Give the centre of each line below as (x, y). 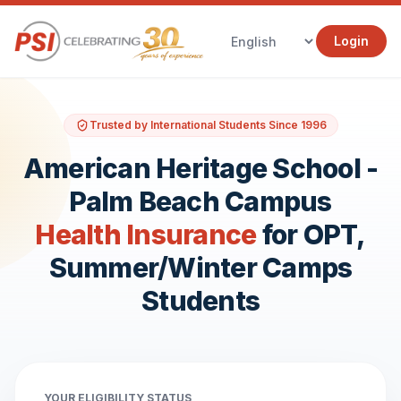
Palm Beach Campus (200, 201)
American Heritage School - (200, 168)
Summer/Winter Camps (200, 268)
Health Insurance (146, 235)
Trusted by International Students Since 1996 (208, 125)
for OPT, (311, 235)
